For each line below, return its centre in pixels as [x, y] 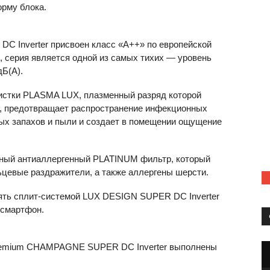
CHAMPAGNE [56, 247]
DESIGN [120, 196]
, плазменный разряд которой [140, 95]
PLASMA [41, 95]
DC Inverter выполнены [168, 247]
